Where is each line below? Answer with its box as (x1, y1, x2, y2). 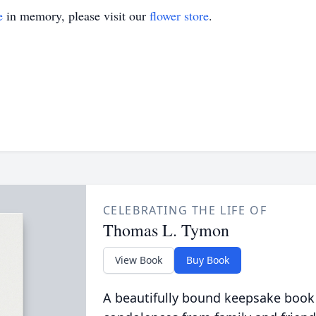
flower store (150, 7, 209, 24)
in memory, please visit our (3, 7, 150, 24)
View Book (114, 253, 162, 267)
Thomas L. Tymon (102, 219, 229, 241)
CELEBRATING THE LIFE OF (102, 202, 267, 218)
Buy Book (186, 253, 229, 267)
